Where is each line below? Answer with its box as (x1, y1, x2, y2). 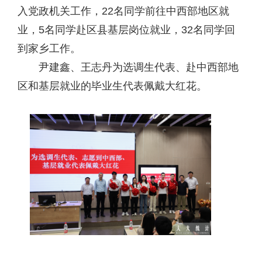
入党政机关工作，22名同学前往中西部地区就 (18, 5, 229, 17)
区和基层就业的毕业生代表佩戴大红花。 (18, 80, 207, 92)
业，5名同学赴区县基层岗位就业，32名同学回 (18, 23, 235, 36)
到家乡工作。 (18, 42, 81, 54)
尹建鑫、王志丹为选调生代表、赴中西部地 (39, 61, 239, 73)
